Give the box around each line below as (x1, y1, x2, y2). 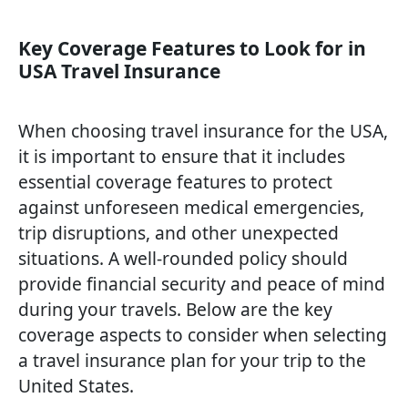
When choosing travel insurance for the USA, (18, 118, 388, 144)
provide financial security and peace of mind (18, 271, 385, 297)
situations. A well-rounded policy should (18, 246, 348, 271)
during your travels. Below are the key (18, 297, 332, 322)
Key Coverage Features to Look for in (18, 36, 366, 62)
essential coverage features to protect (18, 169, 332, 195)
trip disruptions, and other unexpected (18, 220, 339, 246)
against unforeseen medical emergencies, (18, 195, 364, 220)
